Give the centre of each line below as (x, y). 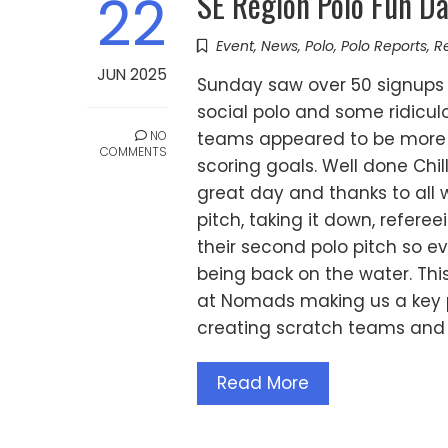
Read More (263, 383)
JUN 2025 (132, 75)
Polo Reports (384, 46)
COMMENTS (133, 152)
